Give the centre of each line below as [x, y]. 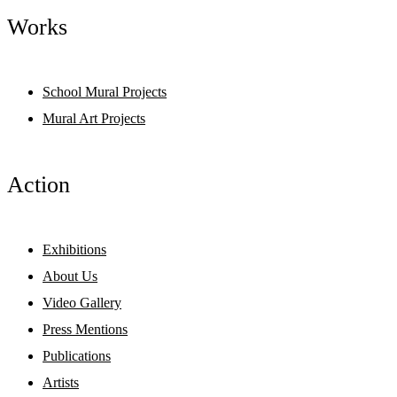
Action [39, 184]
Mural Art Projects [94, 119]
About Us [70, 276]
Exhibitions [74, 250]
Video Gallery [82, 303]
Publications [77, 356]
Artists [61, 383]
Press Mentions [85, 330]
